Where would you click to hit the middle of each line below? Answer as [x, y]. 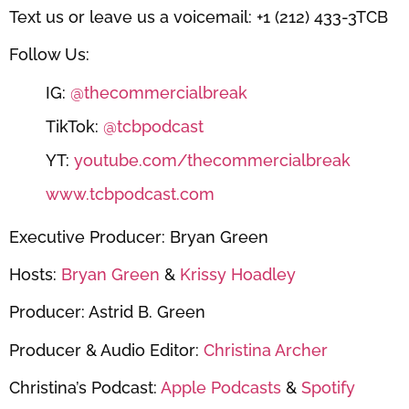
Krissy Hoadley [236, 274]
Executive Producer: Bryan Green [139, 236]
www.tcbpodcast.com [130, 194]
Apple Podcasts [219, 388]
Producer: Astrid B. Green [107, 312]
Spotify [326, 388]
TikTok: [72, 126]
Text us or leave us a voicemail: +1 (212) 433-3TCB [199, 16]
